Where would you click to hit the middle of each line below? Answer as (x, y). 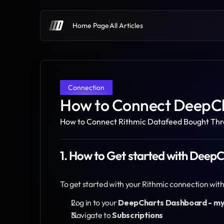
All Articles (126, 25)
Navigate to (92, 215)
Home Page (91, 25)
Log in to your (95, 202)
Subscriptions (138, 215)
